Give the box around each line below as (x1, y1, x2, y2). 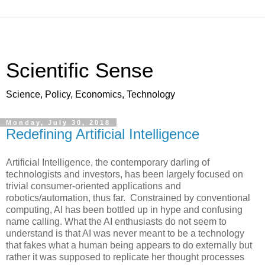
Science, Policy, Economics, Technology (6, 89, 175, 99)
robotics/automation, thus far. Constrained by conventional (6, 192, 250, 203)
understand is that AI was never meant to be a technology (6, 228, 244, 238)
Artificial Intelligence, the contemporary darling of (6, 157, 209, 167)
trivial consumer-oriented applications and (6, 180, 181, 191)
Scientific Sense (6, 59, 153, 82)
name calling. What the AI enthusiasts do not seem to (6, 216, 227, 227)
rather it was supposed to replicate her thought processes (6, 251, 244, 262)
